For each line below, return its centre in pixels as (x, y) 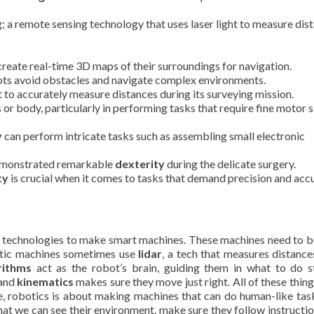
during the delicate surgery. (230, 164)
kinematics (45, 281)
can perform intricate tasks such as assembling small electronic (153, 136)
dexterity (140, 164)
